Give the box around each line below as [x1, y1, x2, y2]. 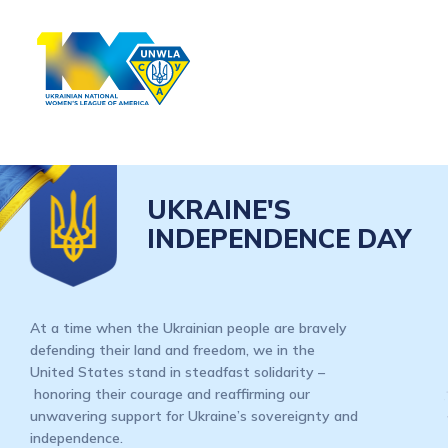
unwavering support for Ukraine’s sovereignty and [30, 406, 358, 425]
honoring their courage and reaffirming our [30, 384, 310, 403]
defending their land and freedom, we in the [30, 340, 315, 359]
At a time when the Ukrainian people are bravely [30, 318, 347, 337]
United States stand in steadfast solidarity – [30, 362, 325, 381]
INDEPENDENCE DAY [147, 221, 411, 255]
